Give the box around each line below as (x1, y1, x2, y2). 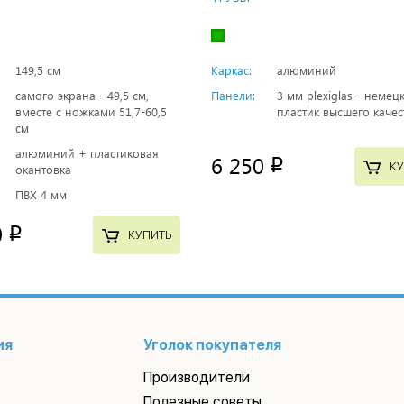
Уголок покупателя (143, 335, 282, 353)
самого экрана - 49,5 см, (14, 87, 149, 103)
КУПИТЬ (127, 228, 171, 243)
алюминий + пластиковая (14, 144, 159, 161)
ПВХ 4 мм (14, 186, 67, 202)
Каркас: (210, 61, 252, 78)
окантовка (14, 161, 71, 177)
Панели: (210, 87, 255, 103)
